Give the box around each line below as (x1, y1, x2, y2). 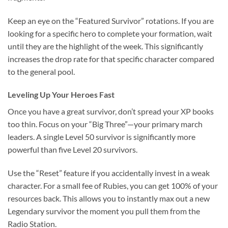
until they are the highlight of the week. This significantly (8, 41, 203, 51)
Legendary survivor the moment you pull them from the (8, 206, 200, 216)
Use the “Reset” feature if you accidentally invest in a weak (8, 168, 210, 178)
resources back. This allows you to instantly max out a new (8, 193, 210, 204)
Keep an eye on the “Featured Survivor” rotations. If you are (8, 15, 214, 25)
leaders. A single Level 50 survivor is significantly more (8, 132, 195, 142)
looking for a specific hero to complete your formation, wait (8, 28, 212, 38)
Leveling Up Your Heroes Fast (8, 90, 115, 100)
